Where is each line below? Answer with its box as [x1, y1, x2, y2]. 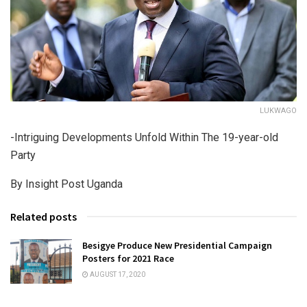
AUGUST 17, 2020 [88, 271, 145, 279]
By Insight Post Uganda [10, 177, 123, 191]
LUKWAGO [260, 106, 297, 116]
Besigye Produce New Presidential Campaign [82, 239, 272, 252]
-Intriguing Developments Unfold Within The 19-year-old [10, 131, 278, 145]
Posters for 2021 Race [82, 252, 174, 265]
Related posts [10, 210, 77, 224]
